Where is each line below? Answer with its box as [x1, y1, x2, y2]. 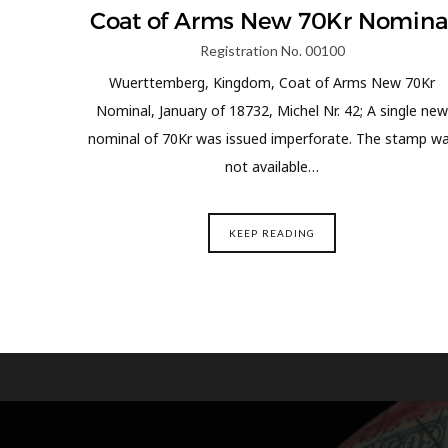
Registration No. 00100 [199, 42, 345, 59]
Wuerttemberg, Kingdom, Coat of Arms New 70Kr [109, 73, 435, 92]
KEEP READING [228, 227, 316, 239]
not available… [225, 157, 319, 176]
